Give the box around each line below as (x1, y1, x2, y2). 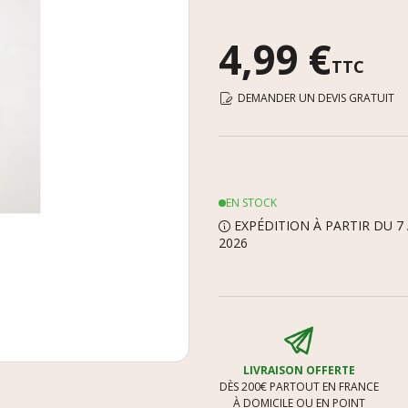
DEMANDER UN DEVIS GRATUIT (238, 90, 394, 107)
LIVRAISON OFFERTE (242, 362, 355, 378)
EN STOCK (226, 195, 277, 211)
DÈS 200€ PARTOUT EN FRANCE (219, 378, 379, 394)
